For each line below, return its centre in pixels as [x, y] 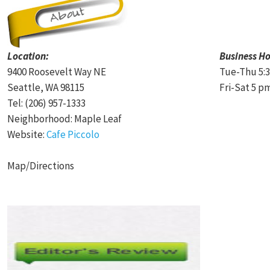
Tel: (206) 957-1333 [46, 103]
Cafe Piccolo [73, 134]
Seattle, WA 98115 [46, 87]
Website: [27, 134]
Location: [28, 56]
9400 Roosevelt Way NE [57, 72]
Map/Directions [41, 166]
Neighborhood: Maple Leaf [64, 119]
